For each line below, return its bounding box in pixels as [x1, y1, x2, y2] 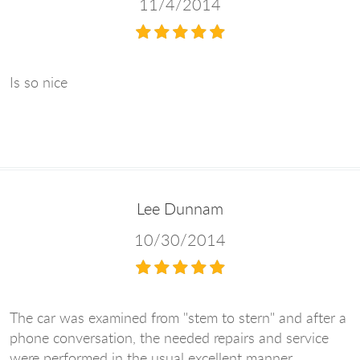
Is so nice [10, 72, 67, 92]
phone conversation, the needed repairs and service [10, 327, 329, 347]
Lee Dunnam [137, 198, 223, 220]
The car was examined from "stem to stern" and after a [10, 307, 346, 327]
